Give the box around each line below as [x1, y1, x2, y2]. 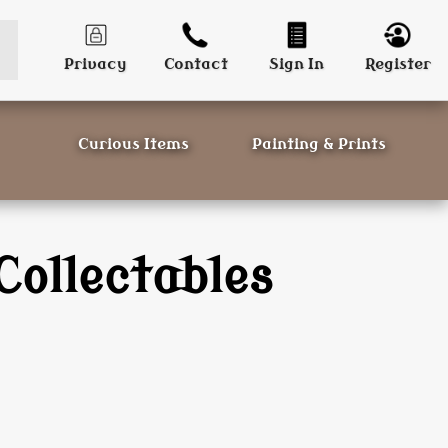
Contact [163, 56, 228, 73]
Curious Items [77, 136, 189, 153]
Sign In [269, 56, 325, 73]
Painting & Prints [251, 136, 386, 153]
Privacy [63, 56, 127, 73]
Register [364, 56, 431, 73]
